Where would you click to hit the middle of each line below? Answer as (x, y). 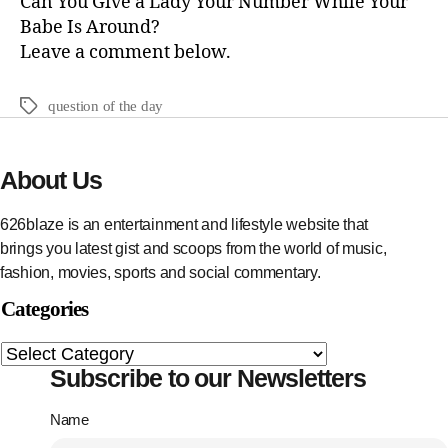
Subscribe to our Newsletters (208, 377)
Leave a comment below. (125, 52)
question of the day (106, 105)
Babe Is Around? (90, 27)
